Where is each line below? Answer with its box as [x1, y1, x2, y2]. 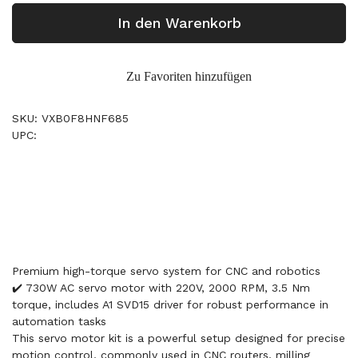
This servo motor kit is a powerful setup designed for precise [12, 332, 345, 344]
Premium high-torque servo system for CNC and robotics [12, 265, 320, 277]
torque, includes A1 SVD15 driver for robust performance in [12, 298, 328, 311]
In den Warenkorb [117, 14, 241, 31]
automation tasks [12, 315, 106, 328]
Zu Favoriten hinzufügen [125, 70, 252, 83]
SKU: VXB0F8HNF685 [12, 112, 129, 125]
